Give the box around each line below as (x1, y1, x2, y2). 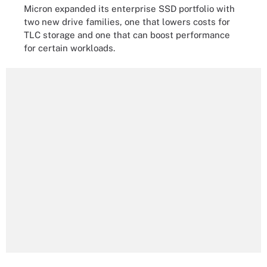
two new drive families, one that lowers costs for (24, 16, 230, 27)
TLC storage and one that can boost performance (24, 29, 230, 40)
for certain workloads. (24, 42, 115, 53)
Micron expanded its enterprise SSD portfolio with (24, 3, 235, 14)
